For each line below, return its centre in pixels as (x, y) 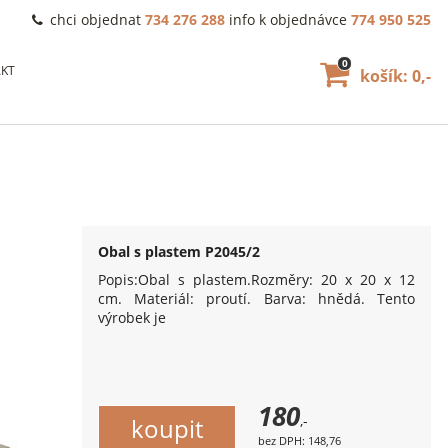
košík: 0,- (393, 76)
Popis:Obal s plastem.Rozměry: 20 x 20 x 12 (256, 279)
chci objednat (95, 19)
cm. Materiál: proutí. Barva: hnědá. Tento (256, 298)
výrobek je (132, 317)
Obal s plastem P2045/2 (179, 251)
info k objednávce (288, 19)
